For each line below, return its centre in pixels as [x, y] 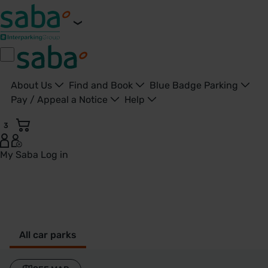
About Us [33, 85]
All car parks [48, 234]
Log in [54, 154]
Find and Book [102, 85]
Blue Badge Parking [195, 85]
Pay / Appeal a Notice [60, 100]
